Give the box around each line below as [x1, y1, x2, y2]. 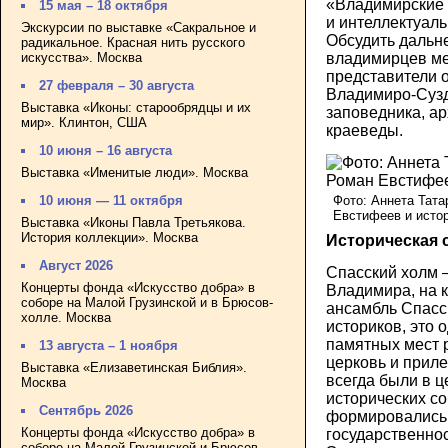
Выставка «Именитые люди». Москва [21, 164, 248, 180]
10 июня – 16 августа [39, 143, 173, 159]
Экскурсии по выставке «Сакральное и [21, 19, 256, 35]
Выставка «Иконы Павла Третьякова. [21, 214, 246, 230]
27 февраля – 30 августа [39, 78, 195, 94]
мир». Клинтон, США [21, 114, 147, 130]
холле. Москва [21, 309, 111, 325]
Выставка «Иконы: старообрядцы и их [21, 99, 251, 115]
